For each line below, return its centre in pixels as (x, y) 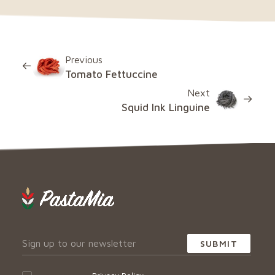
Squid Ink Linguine (166, 107)
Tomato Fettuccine (111, 74)
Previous (84, 60)
